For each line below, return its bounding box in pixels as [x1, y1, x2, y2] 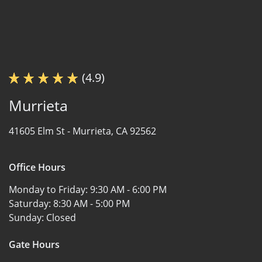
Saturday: [9, 196, 53, 210]
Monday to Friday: [9, 182, 90, 196]
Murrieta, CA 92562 [73, 124, 156, 137]
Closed [46, 211, 76, 224]
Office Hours [9, 160, 65, 174]
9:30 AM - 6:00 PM [90, 182, 167, 196]
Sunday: [9, 211, 46, 224]
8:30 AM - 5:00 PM [53, 196, 130, 210]
